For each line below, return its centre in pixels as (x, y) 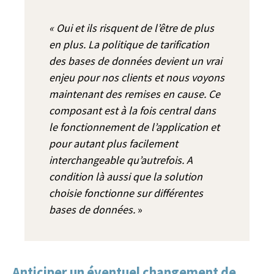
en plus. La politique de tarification (129, 44)
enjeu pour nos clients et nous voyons (137, 77)
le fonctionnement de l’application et (134, 127)
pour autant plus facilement (113, 143)
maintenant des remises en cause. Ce (135, 94)
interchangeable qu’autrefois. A (121, 160)
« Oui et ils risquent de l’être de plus (131, 28)
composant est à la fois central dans (132, 110)
